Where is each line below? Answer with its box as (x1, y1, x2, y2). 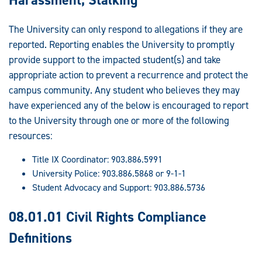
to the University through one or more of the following (9, 114, 229, 127)
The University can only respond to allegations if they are (9, 23, 243, 36)
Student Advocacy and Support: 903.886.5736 (32, 181, 205, 194)
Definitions (9, 229, 72, 248)
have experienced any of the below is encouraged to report (9, 99, 249, 112)
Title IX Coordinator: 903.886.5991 (32, 153, 163, 166)
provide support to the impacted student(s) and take (9, 53, 220, 67)
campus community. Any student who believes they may (9, 84, 240, 97)
